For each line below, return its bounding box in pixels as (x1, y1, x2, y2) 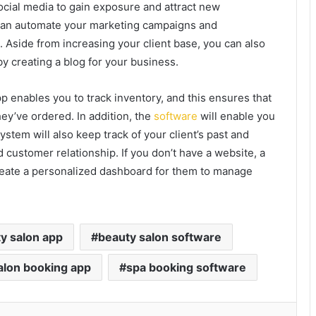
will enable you (197, 109, 275, 123)
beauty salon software (97, 229, 221, 244)
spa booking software (126, 260, 246, 274)
